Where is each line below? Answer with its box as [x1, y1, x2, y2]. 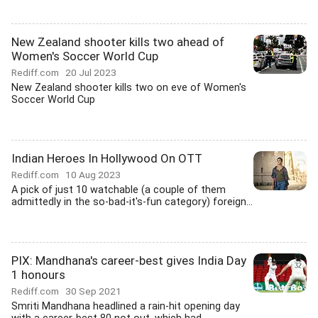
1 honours [11, 268, 65, 282]
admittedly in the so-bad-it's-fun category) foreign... [11, 196, 253, 208]
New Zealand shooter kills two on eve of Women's [11, 82, 246, 94]
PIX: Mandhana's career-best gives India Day [11, 253, 246, 268]
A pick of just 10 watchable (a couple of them [11, 184, 226, 196]
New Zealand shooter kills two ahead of [11, 35, 224, 49]
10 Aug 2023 [65, 169, 121, 180]
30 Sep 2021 [65, 285, 121, 297]
